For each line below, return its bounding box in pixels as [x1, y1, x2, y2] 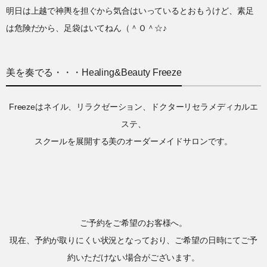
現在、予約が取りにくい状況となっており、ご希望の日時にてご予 [10, 235, 257, 245]
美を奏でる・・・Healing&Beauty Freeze [6, 67, 182, 77]
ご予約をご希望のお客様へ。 [79, 218, 188, 228]
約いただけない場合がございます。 [67, 252, 200, 262]
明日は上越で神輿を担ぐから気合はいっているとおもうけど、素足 [6, 5, 254, 15]
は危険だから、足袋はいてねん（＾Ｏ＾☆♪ [6, 23, 167, 33]
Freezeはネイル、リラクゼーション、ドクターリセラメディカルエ [8, 101, 259, 111]
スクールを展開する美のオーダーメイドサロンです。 [34, 136, 233, 146]
